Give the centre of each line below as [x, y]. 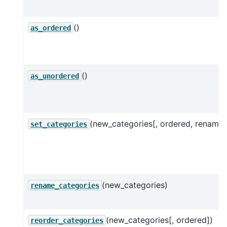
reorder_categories [67, 220]
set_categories [59, 124]
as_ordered [51, 28]
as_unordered [55, 76]
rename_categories [65, 185]
